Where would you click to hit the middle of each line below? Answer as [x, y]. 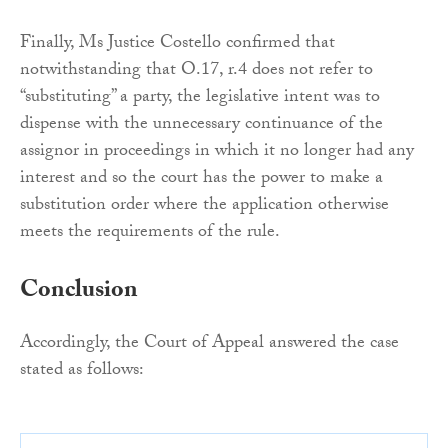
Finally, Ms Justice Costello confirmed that [177, 45]
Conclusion [79, 293]
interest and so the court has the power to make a [201, 180]
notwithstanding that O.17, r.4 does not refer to [196, 72]
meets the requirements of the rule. [150, 234]
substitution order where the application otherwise [204, 207]
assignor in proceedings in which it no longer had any [217, 153]
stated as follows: [82, 372]
